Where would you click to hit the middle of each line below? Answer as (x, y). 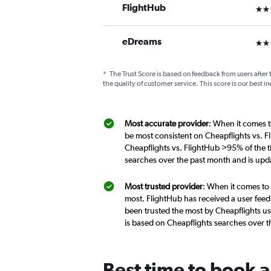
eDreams (142, 41)
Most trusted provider (164, 186)
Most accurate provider (167, 123)
